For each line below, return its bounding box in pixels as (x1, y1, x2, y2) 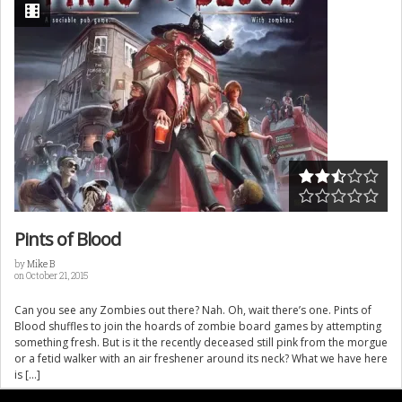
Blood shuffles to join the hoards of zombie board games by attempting (14, 318, 381, 334)
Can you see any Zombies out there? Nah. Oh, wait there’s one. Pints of (14, 301, 371, 318)
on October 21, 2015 (14, 269, 88, 282)
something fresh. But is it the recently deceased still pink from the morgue (14, 334, 388, 350)
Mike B (27, 258, 55, 270)
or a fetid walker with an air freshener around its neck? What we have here (14, 350, 388, 366)
